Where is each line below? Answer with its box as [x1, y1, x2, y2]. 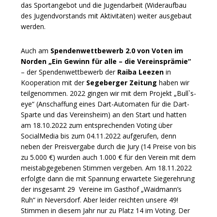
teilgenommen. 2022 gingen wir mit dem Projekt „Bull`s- [21, 88, 196, 98]
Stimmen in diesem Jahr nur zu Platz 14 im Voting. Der [21, 205, 190, 215]
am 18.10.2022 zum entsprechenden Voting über [21, 120, 172, 130]
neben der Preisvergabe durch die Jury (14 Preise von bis [21, 141, 196, 151]
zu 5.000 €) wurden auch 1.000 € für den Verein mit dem [21, 152, 196, 162]
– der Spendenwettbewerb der [21, 67, 117, 77]
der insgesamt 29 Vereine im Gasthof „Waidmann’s [21, 184, 182, 194]
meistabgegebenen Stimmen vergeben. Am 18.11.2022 [21, 163, 192, 172]
